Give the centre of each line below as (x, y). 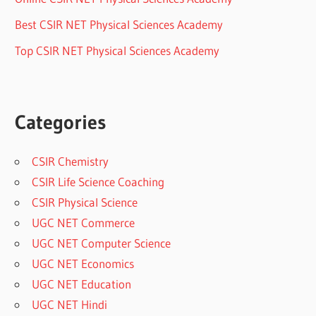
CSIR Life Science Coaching (98, 181)
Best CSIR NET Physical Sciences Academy (119, 24)
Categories (61, 122)
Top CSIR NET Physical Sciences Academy (117, 50)
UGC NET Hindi (70, 304)
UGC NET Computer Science (102, 243)
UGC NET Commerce (84, 222)
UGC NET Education (82, 284)
